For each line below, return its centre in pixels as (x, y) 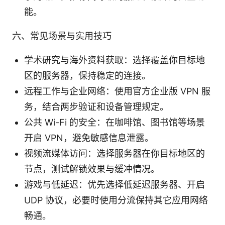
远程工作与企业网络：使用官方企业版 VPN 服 (117, 91)
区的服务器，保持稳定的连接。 (87, 75)
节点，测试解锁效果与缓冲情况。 (92, 169)
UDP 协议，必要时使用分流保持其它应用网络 (116, 200)
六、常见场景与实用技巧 (62, 36)
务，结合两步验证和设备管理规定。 (96, 106)
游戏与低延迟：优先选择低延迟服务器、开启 (115, 184)
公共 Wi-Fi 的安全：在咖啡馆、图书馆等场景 (115, 122)
